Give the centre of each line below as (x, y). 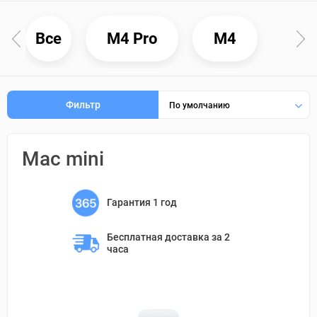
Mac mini (63, 159)
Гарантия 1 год (142, 202)
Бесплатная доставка (159, 237)
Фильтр (83, 104)
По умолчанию (200, 105)
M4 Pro (132, 38)
